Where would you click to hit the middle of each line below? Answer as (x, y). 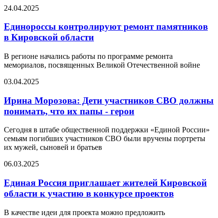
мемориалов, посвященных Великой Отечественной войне (102, 65)
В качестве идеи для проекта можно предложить (84, 212)
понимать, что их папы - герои (69, 111)
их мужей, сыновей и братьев (53, 147)
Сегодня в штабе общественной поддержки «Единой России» (107, 130)
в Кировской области (49, 37)
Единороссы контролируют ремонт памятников (106, 27)
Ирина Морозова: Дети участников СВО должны (109, 100)
